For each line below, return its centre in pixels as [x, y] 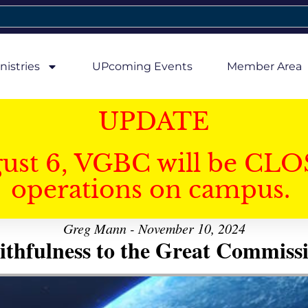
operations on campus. [154, 189]
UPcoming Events [142, 66]
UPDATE [154, 121]
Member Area [264, 66]
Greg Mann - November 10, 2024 [154, 228]
